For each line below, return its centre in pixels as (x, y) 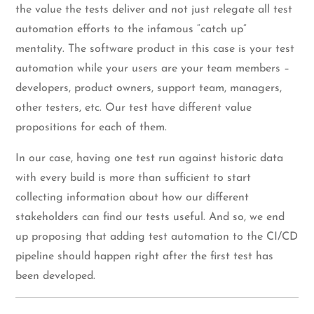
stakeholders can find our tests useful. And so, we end (150, 218)
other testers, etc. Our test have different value (134, 108)
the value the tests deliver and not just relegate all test (154, 10)
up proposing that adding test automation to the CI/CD (157, 237)
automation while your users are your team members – (153, 69)
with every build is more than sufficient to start (134, 178)
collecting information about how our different (132, 198)
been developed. (56, 277)
